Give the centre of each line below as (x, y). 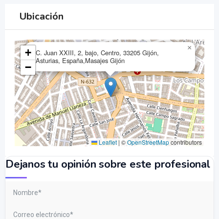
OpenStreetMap (148, 142)
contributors (186, 142)
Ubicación (42, 16)
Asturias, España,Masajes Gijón (80, 60)
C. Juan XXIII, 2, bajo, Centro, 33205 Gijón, (97, 53)
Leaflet (107, 142)
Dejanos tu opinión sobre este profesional (108, 164)
